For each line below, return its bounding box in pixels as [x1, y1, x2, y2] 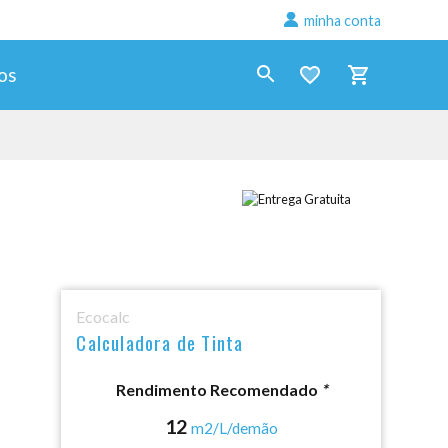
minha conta [303, 11, 381, 29]
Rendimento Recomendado [115, 380, 321, 399]
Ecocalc [76, 307, 131, 326]
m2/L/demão [190, 419, 278, 437]
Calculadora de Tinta [76, 328, 244, 357]
